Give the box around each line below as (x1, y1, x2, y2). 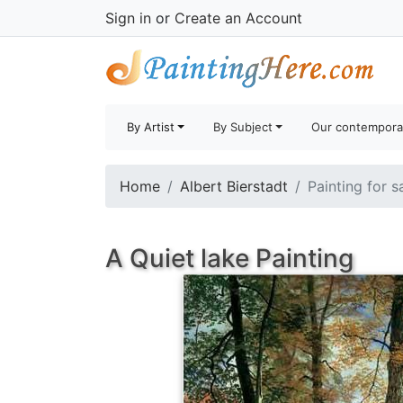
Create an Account (175, 9, 302, 27)
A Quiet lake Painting (105, 243, 354, 273)
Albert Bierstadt (180, 177, 288, 195)
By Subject (213, 120, 273, 134)
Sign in (105, 9, 151, 27)
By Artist (127, 120, 175, 134)
